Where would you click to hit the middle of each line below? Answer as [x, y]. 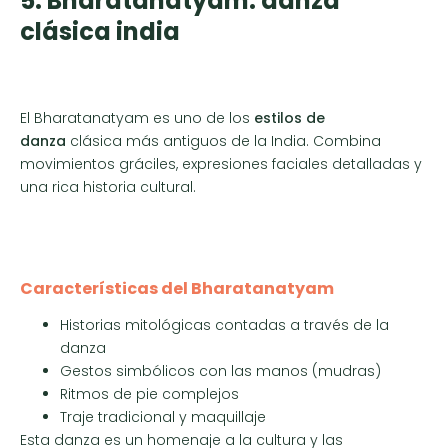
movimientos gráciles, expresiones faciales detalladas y [221, 164]
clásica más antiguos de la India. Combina [223, 141]
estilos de [289, 118]
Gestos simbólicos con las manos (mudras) [220, 370]
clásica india [100, 32]
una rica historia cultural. [108, 187]
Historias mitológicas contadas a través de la [224, 324]
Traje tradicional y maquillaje [163, 416]
